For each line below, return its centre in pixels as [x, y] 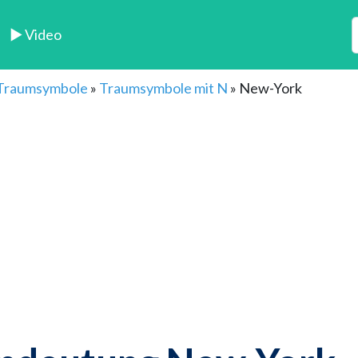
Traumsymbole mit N [163, 88]
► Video [36, 35]
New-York [270, 88]
